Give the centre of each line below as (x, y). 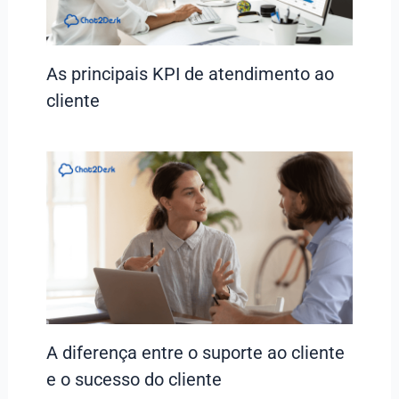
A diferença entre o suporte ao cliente (195, 353)
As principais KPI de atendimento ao (190, 74)
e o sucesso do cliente (134, 380)
